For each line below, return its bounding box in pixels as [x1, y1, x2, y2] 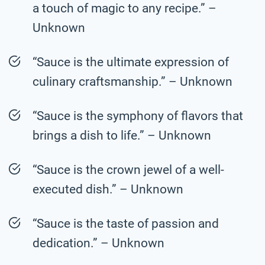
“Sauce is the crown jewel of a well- [33, 162, 224, 177]
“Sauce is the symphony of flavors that [33, 108, 243, 123]
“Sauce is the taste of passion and [33, 216, 219, 231]
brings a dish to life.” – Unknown [33, 128, 211, 143]
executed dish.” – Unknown [33, 182, 183, 196]
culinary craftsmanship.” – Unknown [33, 74, 232, 89]
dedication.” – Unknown [33, 235, 164, 250]
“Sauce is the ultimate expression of [33, 54, 229, 69]
